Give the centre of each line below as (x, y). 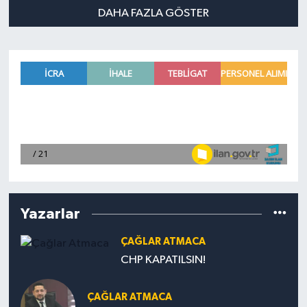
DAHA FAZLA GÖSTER (153, 13)
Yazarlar (50, 214)
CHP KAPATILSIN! (163, 260)
